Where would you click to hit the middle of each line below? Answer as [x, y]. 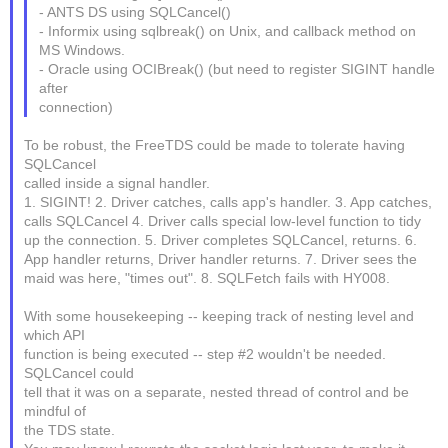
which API [55, 335]
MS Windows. [81, 50]
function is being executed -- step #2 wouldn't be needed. [205, 354]
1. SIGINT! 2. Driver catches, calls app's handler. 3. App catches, [228, 202]
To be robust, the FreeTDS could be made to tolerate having [215, 145]
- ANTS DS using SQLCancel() [134, 12]
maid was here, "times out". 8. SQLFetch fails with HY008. [207, 278]
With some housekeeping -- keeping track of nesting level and [219, 316]
